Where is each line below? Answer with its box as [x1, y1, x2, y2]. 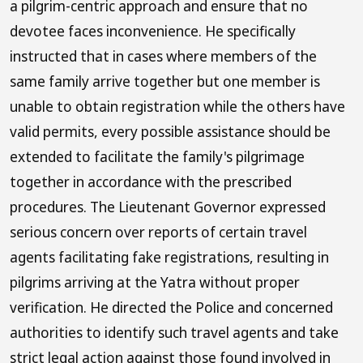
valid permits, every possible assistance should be [10, 122, 331, 141]
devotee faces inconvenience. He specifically [10, 21, 296, 41]
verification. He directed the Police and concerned [10, 297, 333, 317]
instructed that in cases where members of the [10, 46, 317, 66]
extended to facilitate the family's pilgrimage [10, 147, 305, 166]
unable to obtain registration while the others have [10, 96, 345, 116]
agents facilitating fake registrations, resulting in [10, 247, 329, 267]
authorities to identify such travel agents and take [10, 322, 339, 342]
